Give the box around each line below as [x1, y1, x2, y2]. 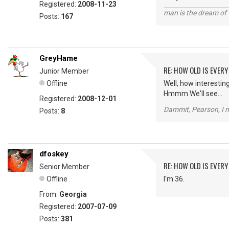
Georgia [59, 190, 87, 199]
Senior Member [39, 163, 89, 171]
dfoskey [39, 149, 68, 159]
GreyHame [39, 54, 78, 63]
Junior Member [39, 67, 89, 76]
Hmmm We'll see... [164, 89, 222, 98]
